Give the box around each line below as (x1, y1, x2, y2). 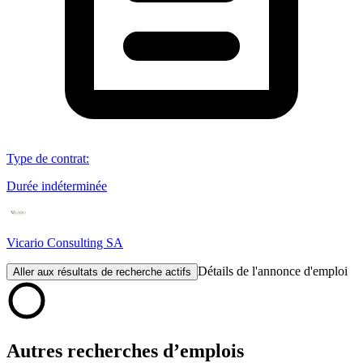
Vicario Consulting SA (6, 235, 123, 250)
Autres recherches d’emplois (6, 340, 244, 361)
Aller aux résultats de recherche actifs (13, 265, 191, 278)
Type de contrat (6, 151, 86, 165)
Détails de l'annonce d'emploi (198, 263, 348, 278)
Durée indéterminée (6, 178, 107, 193)
